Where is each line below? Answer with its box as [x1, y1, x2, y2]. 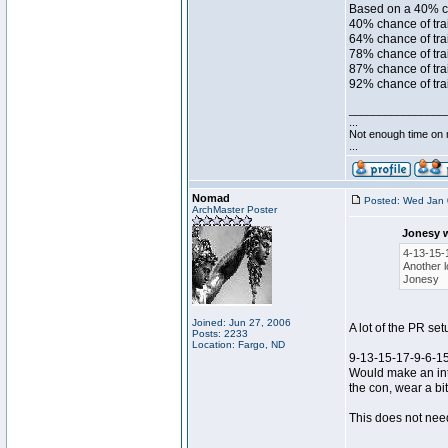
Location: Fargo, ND [192, 339, 285, 350]
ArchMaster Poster [192, 204, 277, 215]
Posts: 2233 [192, 328, 248, 339]
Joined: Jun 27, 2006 [192, 317, 291, 328]
